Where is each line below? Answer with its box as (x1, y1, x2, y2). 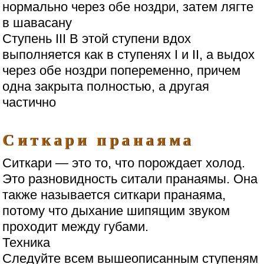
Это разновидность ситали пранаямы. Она (2, 171, 258, 186)
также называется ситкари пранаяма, (2, 187, 226, 202)
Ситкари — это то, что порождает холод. (2, 155, 246, 170)
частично (2, 95, 57, 110)
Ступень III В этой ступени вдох (2, 31, 192, 47)
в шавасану (2, 15, 72, 31)
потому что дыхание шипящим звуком (2, 203, 230, 218)
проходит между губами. (2, 219, 149, 234)
